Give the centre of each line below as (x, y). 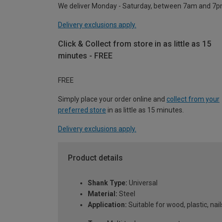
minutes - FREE (85, 55)
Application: (107, 205)
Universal (142, 183)
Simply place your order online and (112, 99)
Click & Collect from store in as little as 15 (135, 44)
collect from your (193, 99)
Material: (103, 194)
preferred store (82, 110)
